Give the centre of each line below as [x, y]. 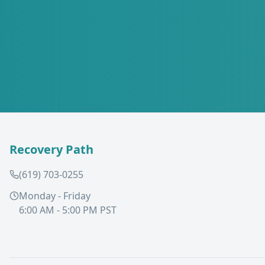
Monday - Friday [55, 196]
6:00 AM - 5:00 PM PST [68, 210]
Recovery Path [51, 149]
